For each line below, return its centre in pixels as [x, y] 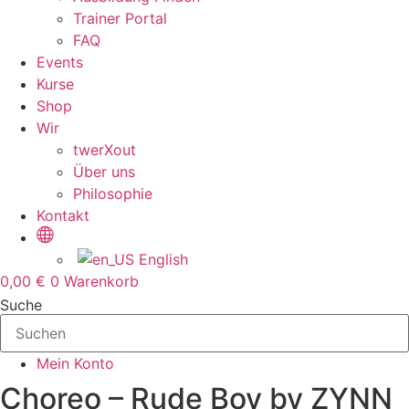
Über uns [104, 172]
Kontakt [63, 215]
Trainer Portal [120, 18]
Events [60, 62]
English [163, 259]
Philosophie [113, 194]
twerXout [105, 150]
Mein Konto [75, 363]
